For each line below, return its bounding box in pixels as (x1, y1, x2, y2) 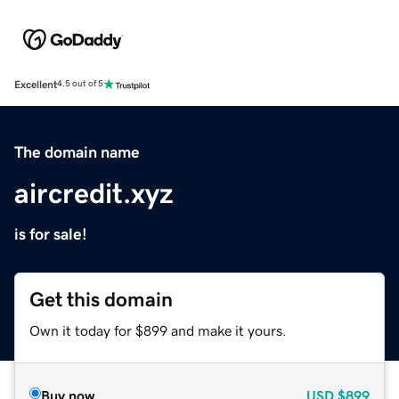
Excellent (14, 78, 57, 90)
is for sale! (14, 225, 87, 242)
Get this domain (29, 289, 173, 310)
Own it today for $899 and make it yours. (29, 322, 287, 338)
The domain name (14, 143, 140, 160)
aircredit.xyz (14, 178, 174, 208)
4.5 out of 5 (57, 79, 103, 89)
